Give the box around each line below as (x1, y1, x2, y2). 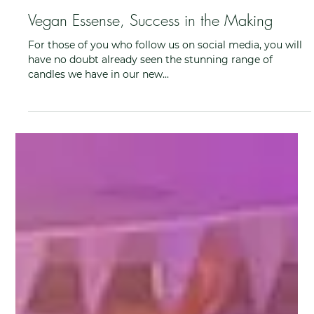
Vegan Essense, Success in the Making (28, 156, 273, 177)
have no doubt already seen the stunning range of (28, 199, 273, 212)
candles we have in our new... (28, 214, 170, 227)
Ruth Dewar (57, 121, 109, 132)
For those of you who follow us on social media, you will (28, 184, 303, 198)
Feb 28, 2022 (57, 132, 111, 144)
